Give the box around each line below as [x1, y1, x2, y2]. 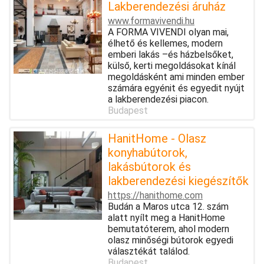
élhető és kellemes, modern [108, 37, 223, 49]
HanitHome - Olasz [108, 131, 206, 146]
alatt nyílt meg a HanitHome [108, 212, 225, 223]
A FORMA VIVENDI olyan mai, [108, 26, 229, 38]
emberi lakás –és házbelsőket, [108, 48, 233, 60]
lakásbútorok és [108, 159, 191, 174]
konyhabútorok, [108, 145, 187, 160]
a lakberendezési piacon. [108, 93, 209, 105]
